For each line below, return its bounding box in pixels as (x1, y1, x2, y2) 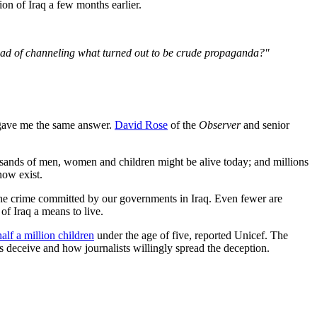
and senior (241, 118, 289, 131)
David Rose (115, 118, 168, 131)
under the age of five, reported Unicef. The (94, 229, 288, 241)
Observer (199, 118, 241, 131)
